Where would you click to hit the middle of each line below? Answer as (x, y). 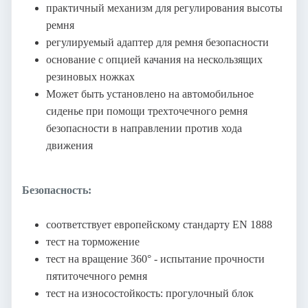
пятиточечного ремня (97, 276)
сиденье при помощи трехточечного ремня (147, 111)
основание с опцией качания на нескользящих (154, 59)
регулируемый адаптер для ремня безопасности (157, 42)
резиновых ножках (90, 76)
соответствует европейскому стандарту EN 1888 (159, 224)
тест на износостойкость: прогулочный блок (150, 293)
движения (69, 145)
